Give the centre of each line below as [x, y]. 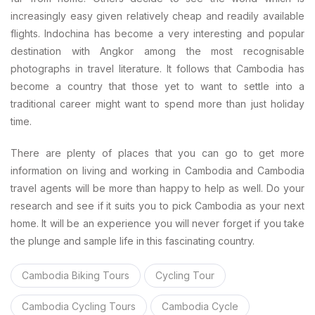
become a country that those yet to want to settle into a [157, 86]
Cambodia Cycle [200, 306]
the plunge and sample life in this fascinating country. [133, 241]
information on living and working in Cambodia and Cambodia [157, 171]
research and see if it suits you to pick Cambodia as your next [157, 206]
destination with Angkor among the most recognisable [157, 51]
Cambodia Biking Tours [76, 275]
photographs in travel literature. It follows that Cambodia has [157, 69]
